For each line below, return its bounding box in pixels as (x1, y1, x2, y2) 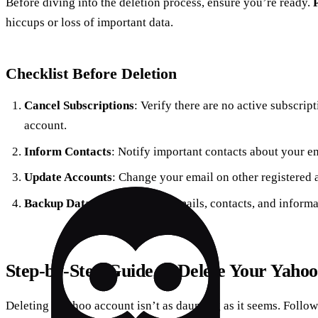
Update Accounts (23, 170, 112, 185)
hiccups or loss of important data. (6, 16, 173, 30)
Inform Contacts (23, 144, 111, 158)
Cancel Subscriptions (23, 99, 134, 113)
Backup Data (23, 196, 92, 210)
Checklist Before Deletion (6, 65, 177, 83)
